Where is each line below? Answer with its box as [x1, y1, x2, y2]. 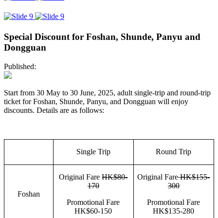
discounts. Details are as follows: [4, 106, 104, 114]
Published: [4, 62, 36, 71]
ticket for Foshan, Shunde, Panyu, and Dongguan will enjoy [4, 97, 188, 106]
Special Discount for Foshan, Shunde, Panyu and [4, 31, 200, 42]
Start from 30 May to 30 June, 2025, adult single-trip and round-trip [4, 88, 211, 97]
